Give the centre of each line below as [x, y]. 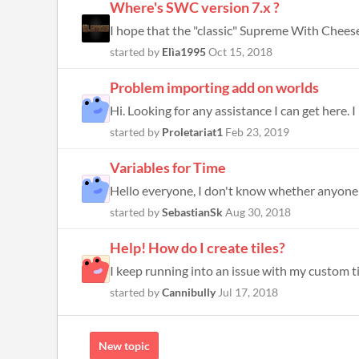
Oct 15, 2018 [240, 52]
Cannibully [189, 292]
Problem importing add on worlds [214, 87]
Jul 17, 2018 [248, 292]
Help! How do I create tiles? [198, 248]
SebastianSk [192, 212]
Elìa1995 [184, 52]
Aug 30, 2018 [258, 212]
